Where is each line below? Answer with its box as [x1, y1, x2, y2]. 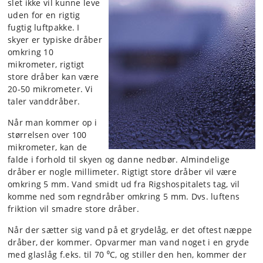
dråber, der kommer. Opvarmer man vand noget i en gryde [8, 237, 249, 248]
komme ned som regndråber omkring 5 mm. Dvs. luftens [8, 191, 240, 202]
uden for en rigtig [8, 9, 80, 21]
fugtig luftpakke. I [8, 22, 80, 33]
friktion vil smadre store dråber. [8, 203, 142, 214]
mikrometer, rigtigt [8, 59, 85, 70]
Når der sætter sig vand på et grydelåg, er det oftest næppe [8, 224, 252, 235]
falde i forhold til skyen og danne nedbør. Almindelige [8, 154, 230, 165]
